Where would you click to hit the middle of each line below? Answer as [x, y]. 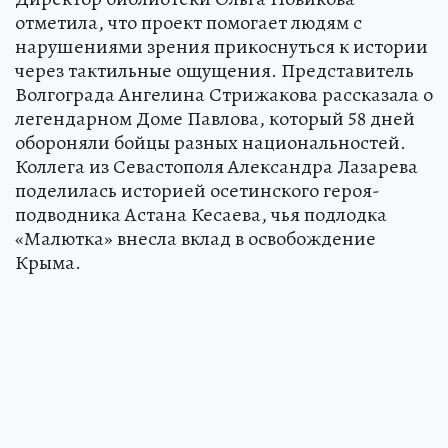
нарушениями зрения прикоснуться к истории [221, 46]
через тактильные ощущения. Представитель [214, 70]
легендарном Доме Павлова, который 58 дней [215, 118]
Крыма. [48, 262]
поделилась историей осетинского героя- [197, 190]
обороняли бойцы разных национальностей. [210, 142]
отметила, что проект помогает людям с [188, 22]
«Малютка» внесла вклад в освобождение [195, 238]
